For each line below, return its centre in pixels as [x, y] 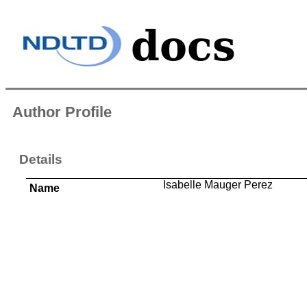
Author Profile [62, 112]
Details [41, 159]
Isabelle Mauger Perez [218, 184]
